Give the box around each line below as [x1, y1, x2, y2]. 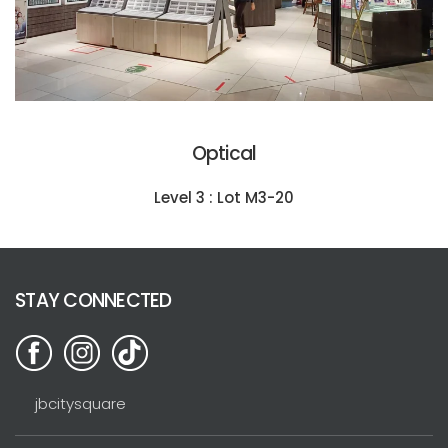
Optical [191, 139, 257, 167]
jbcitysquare [35, 392, 126, 414]
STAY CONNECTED [15, 286, 172, 314]
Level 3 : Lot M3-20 [154, 186, 294, 208]
